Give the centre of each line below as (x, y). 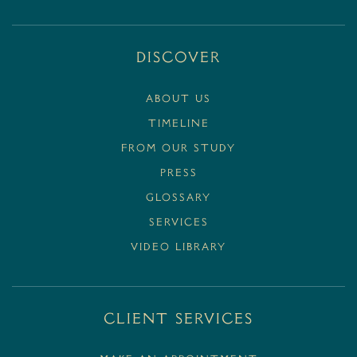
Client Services (178, 320)
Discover (178, 59)
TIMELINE (178, 124)
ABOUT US (178, 99)
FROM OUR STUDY (178, 149)
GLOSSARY (178, 199)
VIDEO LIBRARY (178, 248)
